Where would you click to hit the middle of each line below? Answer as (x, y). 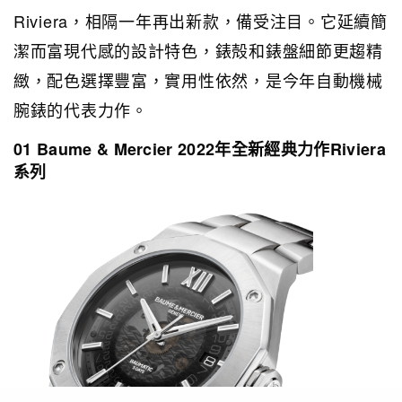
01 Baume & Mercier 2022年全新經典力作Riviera (200, 149)
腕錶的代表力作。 (81, 110)
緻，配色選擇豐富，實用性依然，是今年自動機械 (198, 80)
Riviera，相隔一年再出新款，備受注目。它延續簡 (201, 21)
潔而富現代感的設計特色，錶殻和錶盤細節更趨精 (198, 51)
